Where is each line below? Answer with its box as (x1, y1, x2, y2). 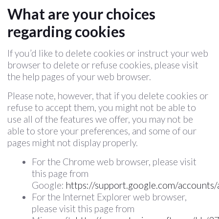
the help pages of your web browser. (7, 71, 151, 82)
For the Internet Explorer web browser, (32, 191, 187, 202)
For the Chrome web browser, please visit (32, 156, 197, 167)
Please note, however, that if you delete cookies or (7, 90, 208, 101)
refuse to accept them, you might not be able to (7, 102, 196, 113)
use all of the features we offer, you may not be (7, 113, 193, 125)
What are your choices (7, 5, 155, 22)
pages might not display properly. (7, 137, 138, 148)
